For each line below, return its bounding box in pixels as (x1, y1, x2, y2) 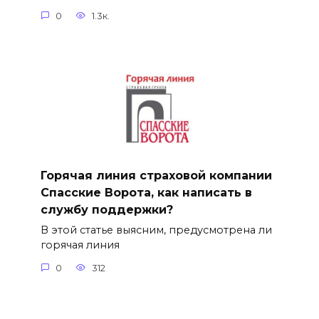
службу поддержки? (40, 202, 173, 216)
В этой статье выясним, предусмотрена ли (40, 224, 272, 237)
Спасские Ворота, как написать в (40, 185, 252, 199)
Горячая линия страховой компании (40, 168, 272, 182)
